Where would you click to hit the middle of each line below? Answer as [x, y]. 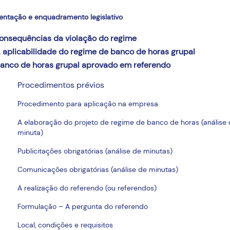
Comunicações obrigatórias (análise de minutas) [98, 170]
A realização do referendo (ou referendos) [87, 188]
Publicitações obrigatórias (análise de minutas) [95, 151]
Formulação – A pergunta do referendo [83, 207]
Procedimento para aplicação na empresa [88, 104]
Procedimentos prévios [61, 85]
